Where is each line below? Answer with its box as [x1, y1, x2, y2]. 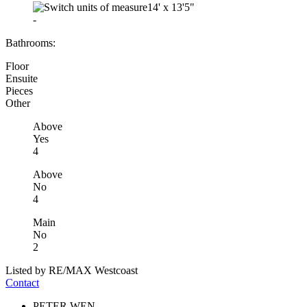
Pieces [5, 84, 33, 97]
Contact [5, 276, 39, 288]
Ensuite [5, 72, 38, 84]
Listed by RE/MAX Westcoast [5, 264, 138, 276]
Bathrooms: [5, 36, 56, 49]
